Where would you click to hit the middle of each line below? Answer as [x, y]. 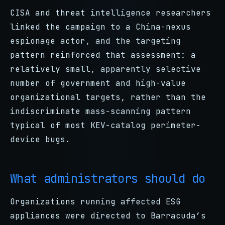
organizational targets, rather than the [108, 97]
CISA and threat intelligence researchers [110, 13]
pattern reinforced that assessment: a [103, 55]
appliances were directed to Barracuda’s [108, 216]
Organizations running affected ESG [95, 202]
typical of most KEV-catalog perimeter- [105, 125]
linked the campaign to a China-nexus [100, 27]
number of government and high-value [98, 83]
